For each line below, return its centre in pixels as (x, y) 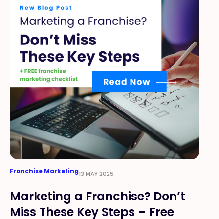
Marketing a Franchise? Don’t (98, 196)
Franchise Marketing (44, 171)
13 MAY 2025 (96, 174)
